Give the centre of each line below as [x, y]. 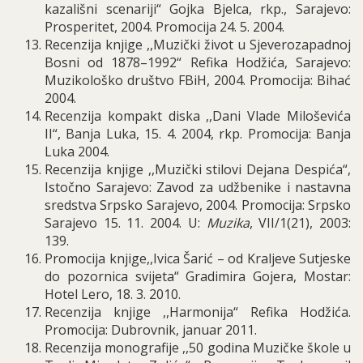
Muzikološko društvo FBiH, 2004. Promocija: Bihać [198, 80]
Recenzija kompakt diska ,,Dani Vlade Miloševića [198, 116]
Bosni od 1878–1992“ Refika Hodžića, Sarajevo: [198, 62]
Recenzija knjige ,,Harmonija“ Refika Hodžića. [198, 312]
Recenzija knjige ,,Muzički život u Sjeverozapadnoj [198, 45]
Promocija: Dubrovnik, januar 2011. [151, 330]
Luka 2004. [77, 152]
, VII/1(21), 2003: [300, 223]
